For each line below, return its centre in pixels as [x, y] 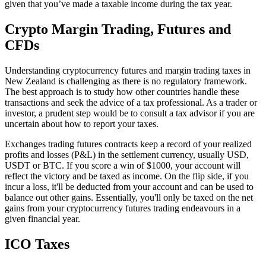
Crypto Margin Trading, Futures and [118, 29]
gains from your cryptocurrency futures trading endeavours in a [123, 208]
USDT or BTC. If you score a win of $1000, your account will [123, 165]
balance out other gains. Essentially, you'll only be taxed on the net [129, 197]
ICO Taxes [37, 244]
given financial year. [42, 218]
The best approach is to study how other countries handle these [122, 91]
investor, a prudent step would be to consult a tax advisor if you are [130, 113]
